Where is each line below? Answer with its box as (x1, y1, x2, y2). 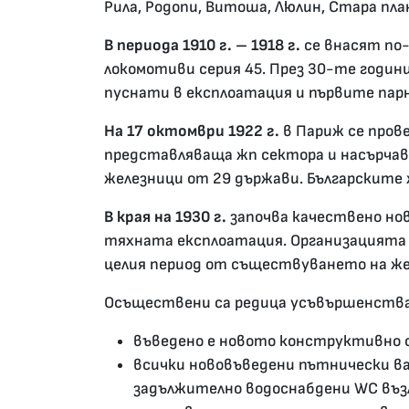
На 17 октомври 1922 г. (104, 121, 279, 142)
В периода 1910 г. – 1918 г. (104, 36, 300, 56)
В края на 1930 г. (104, 207, 226, 227)
